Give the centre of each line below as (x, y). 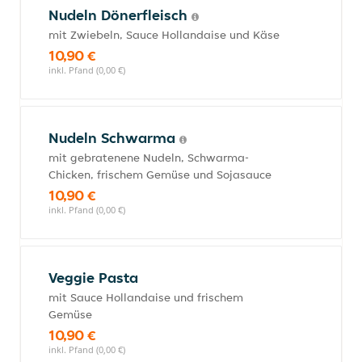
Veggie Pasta (93, 278)
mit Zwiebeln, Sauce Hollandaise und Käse (164, 35)
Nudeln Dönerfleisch (120, 15)
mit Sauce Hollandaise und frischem (146, 297)
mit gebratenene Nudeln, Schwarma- (149, 158)
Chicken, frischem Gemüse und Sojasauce (160, 175)
